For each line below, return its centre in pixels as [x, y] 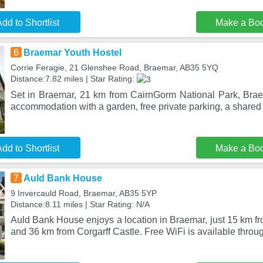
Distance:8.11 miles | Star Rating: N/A [80, 204]
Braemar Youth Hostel [72, 53]
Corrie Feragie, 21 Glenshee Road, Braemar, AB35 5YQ [114, 68]
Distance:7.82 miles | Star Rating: [73, 79]
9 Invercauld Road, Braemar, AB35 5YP [83, 193]
